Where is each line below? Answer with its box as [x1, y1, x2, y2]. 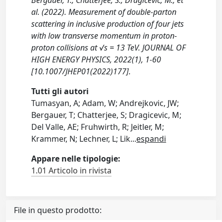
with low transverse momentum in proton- [31, 30, 177, 41]
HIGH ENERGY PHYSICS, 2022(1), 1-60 [31, 54, 162, 65]
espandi [136, 133, 166, 144]
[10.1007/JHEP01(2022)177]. [31, 66, 131, 77]
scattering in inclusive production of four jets [31, 18, 184, 29]
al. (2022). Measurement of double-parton [31, 6, 177, 17]
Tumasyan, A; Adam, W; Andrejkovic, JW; [31, 98, 179, 109]
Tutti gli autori [31, 86, 89, 97]
